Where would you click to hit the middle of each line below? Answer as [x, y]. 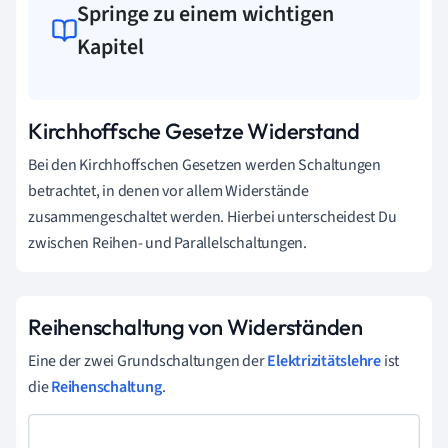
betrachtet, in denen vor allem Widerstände [168, 190]
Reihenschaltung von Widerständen [195, 326]
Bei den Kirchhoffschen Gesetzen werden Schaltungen [204, 164]
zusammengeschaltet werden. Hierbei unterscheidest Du [212, 216]
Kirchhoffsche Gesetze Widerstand [194, 130]
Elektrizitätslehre [324, 360]
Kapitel [111, 46]
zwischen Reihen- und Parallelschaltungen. [167, 242]
